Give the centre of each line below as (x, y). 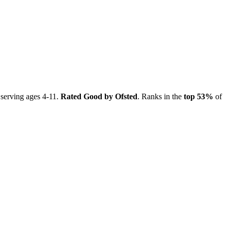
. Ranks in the (161, 96)
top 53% (198, 96)
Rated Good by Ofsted (99, 96)
